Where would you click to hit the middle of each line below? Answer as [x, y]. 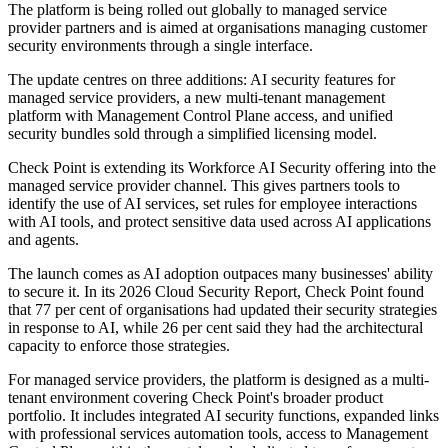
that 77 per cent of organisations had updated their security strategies [222, 310]
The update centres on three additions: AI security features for [201, 80]
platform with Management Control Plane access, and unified [200, 116]
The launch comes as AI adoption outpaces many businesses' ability [220, 274]
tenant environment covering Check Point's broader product [195, 398]
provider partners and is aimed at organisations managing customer [217, 28]
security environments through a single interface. [160, 46]
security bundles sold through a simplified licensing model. [192, 134]
